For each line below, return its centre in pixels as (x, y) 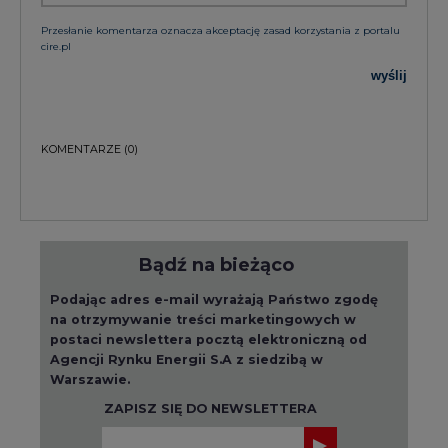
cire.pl (56, 45)
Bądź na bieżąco (216, 264)
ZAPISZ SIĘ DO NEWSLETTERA (210, 408)
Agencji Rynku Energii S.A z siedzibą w (186, 359)
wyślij (389, 75)
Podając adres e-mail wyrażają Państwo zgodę (214, 299)
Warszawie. (90, 379)
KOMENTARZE (81, 149)
